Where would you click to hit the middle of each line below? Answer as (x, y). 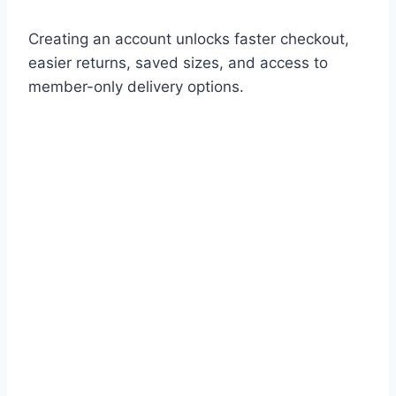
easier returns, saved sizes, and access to (178, 63)
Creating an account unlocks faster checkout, (189, 39)
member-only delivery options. (136, 87)
